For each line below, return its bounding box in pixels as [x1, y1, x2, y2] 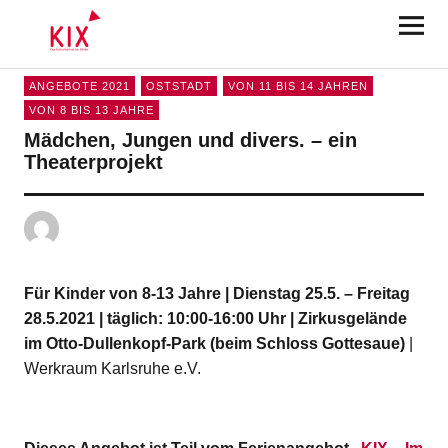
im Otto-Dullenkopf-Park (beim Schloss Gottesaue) [23, 335, 405, 352]
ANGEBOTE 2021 [28, 80, 130, 92]
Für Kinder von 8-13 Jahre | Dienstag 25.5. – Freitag [23, 285, 410, 302]
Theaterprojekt [23, 151, 163, 173]
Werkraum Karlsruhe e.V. [23, 360, 201, 377]
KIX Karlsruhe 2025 [23, 11, 253, 39]
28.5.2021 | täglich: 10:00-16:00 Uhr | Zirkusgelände [23, 310, 407, 327]
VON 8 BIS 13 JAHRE [28, 104, 154, 116]
